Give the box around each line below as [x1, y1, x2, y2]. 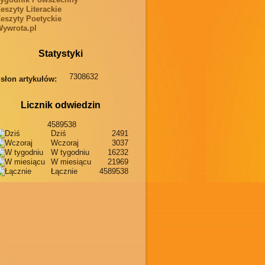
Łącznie [51, 167, 78, 176]
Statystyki [38, 49, 83, 59]
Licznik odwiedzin [20, 100, 101, 111]
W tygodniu [51, 148, 90, 157]
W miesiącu [51, 157, 92, 167]
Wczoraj [51, 138, 79, 148]
